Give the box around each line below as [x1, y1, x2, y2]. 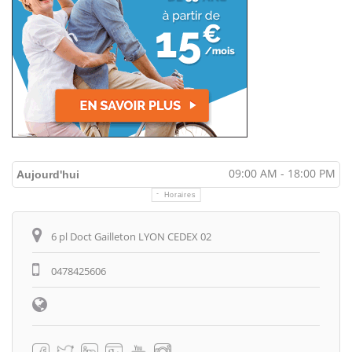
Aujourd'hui [16, 168, 79, 181]
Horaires [163, 191, 196, 199]
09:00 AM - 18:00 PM [229, 166, 335, 181]
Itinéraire [33, 214, 82, 229]
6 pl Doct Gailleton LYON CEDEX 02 [51, 229, 211, 244]
